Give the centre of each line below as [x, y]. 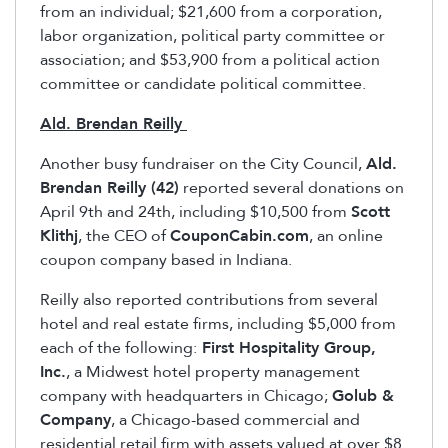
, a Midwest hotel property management [213, 372]
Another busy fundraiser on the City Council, [203, 164]
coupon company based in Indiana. [166, 260]
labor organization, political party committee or [212, 36]
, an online [346, 236]
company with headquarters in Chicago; [186, 396]
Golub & [363, 396]
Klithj [59, 236]
